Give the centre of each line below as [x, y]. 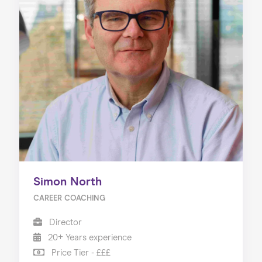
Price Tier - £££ [80, 253]
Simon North [67, 182]
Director [64, 222]
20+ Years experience [88, 237]
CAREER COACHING [69, 198]
